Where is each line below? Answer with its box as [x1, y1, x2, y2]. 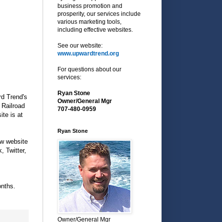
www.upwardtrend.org [57, 50, 119, 57]
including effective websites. [57, 26, 133, 33]
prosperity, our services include [57, 10, 141, 17]
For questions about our [57, 65, 121, 73]
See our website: [57, 42, 103, 49]
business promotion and [57, 2, 122, 9]
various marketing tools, [57, 18, 121, 25]
